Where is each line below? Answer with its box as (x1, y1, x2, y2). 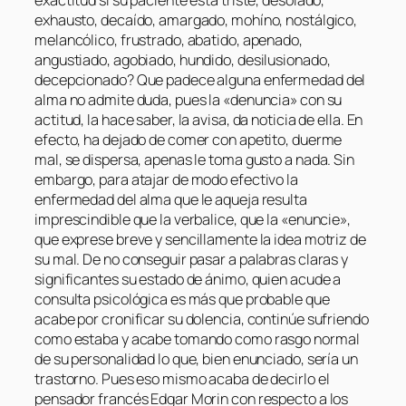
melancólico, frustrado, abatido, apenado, (34, 30, 303, 51)
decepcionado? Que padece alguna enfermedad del (34, 70, 366, 91)
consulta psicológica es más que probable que (34, 289, 330, 310)
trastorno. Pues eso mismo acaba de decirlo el (34, 369, 330, 390)
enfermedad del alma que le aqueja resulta (34, 189, 307, 210)
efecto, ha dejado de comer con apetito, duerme (34, 130, 343, 150)
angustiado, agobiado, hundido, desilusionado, (34, 50, 331, 71)
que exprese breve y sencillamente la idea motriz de (34, 229, 366, 250)
